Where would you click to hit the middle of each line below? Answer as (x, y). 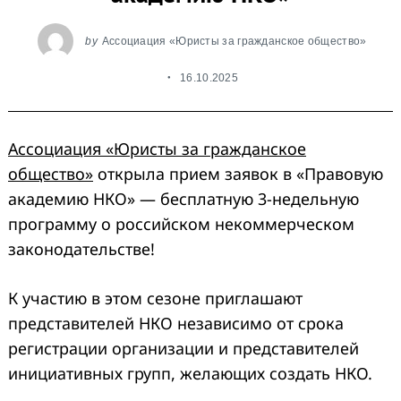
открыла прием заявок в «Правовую (238, 174)
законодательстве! (81, 249)
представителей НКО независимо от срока (176, 324)
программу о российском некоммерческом (181, 224)
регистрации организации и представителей (183, 349)
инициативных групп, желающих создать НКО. (190, 374)
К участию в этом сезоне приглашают (155, 299)
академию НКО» (72, 199)
